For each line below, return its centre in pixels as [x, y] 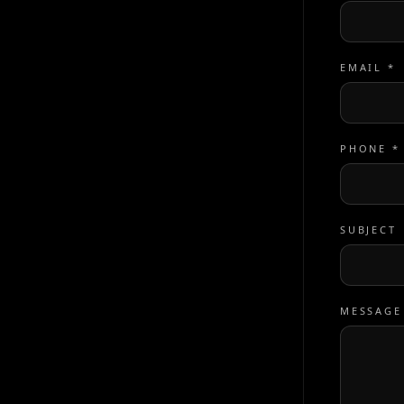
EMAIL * [368, 67]
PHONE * [370, 148]
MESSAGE [371, 311]
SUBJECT [368, 230]
